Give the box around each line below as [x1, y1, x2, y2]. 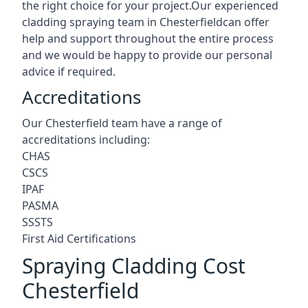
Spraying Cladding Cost [22, 251, 245, 280]
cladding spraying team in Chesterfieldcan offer [22, 14, 269, 30]
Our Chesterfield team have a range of [22, 115, 222, 131]
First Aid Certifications [22, 230, 136, 246]
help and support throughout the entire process [22, 30, 274, 46]
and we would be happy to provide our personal [22, 47, 272, 63]
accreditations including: [22, 131, 150, 147]
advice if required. [22, 63, 115, 79]
